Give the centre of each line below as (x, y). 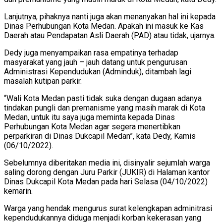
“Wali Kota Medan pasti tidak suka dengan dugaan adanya (103, 98)
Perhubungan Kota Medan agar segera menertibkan (92, 127)
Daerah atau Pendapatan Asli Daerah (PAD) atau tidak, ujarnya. (110, 35)
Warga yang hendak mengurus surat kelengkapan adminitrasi (108, 208)
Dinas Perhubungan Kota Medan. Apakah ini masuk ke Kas (104, 26)
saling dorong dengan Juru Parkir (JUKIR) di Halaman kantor (107, 172)
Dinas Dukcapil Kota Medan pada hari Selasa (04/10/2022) (106, 182)
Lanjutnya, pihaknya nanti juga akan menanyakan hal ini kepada (110, 17)
